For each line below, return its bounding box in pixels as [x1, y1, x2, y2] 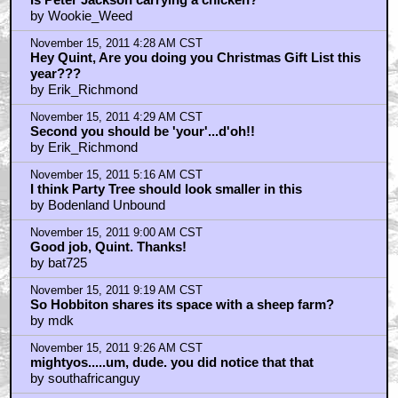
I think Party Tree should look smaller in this [29, 181, 302, 197]
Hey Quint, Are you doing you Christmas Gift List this [29, 50, 361, 66]
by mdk [29, 313, 74, 329]
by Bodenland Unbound [29, 197, 165, 213]
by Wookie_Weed [29, 8, 132, 24]
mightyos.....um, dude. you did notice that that [29, 354, 314, 370]
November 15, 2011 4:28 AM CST [29, 37, 203, 51]
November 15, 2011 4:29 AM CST [29, 111, 203, 124]
